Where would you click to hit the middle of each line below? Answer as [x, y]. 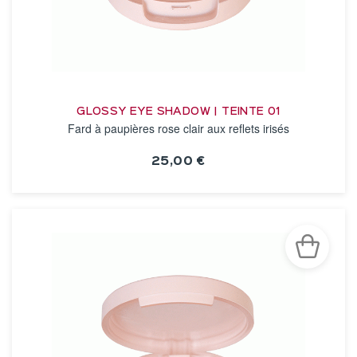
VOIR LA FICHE [178, 194]
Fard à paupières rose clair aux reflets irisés [178, 128]
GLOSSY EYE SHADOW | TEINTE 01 [178, 112]
